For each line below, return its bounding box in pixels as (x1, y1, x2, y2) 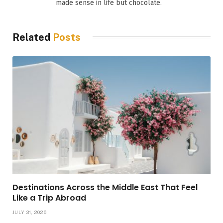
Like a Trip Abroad (12, 192, 86, 204)
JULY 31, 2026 (12, 209, 46, 215)
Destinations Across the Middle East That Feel (12, 181, 198, 193)
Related (12, 31, 53, 43)
